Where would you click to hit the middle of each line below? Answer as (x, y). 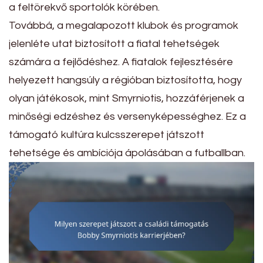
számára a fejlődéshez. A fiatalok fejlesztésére (121, 62)
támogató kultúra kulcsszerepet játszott (107, 134)
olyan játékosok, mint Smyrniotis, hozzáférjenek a (127, 98)
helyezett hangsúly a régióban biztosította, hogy (125, 80)
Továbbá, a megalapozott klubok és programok (124, 25)
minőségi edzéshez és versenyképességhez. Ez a (127, 116)
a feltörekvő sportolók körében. (84, 7)
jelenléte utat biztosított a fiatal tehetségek (114, 43)
